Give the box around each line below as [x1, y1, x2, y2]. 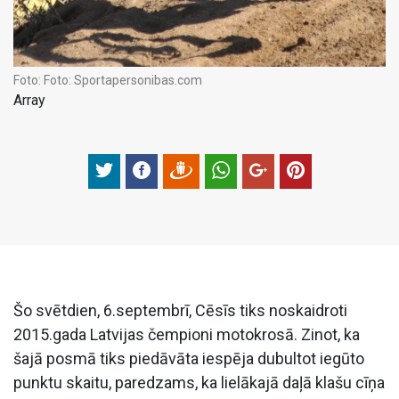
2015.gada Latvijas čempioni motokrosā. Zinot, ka [13, 324, 360, 344]
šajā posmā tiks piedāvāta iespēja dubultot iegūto [13, 348, 364, 368]
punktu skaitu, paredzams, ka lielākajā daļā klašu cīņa [13, 372, 385, 392]
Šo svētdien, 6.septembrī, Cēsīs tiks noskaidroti [13, 300, 347, 320]
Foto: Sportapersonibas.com [44, 72, 202, 87]
